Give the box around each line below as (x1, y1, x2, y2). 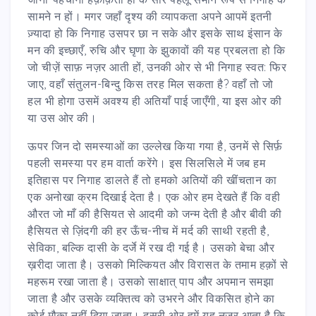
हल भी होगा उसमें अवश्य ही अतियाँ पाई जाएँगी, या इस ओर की (28, 93, 281, 108)
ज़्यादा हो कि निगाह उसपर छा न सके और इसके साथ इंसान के (28, 25, 283, 40)
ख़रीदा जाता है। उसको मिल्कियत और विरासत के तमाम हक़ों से (28, 257, 288, 272)
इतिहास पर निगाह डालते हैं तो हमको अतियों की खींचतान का (28, 172, 276, 187)
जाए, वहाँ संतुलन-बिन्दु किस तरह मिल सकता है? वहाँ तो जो (28, 76, 274, 91)
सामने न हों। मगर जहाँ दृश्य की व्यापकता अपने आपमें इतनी (28, 8, 272, 23)
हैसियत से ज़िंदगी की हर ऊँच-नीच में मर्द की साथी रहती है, (28, 223, 269, 238)
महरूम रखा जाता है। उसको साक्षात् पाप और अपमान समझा (28, 274, 274, 288)
